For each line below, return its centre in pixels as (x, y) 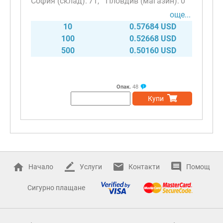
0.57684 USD (153, 26)
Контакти (144, 167)
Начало (41, 167)
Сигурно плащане (56, 188)
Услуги (91, 167)
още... (180, 14)
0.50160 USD (153, 50)
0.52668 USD (153, 38)
